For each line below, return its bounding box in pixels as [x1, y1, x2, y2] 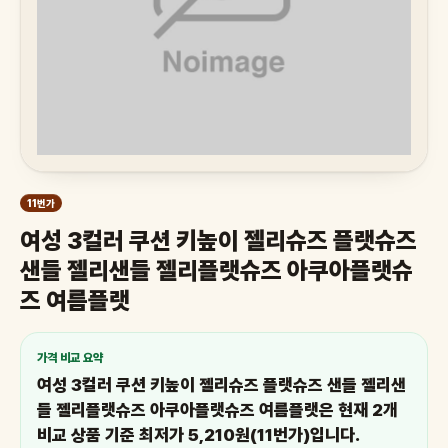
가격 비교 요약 [37, 351, 103, 365]
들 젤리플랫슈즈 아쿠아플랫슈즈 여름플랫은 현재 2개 [37, 400, 398, 420]
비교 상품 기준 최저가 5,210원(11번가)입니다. [37, 425, 360, 445]
